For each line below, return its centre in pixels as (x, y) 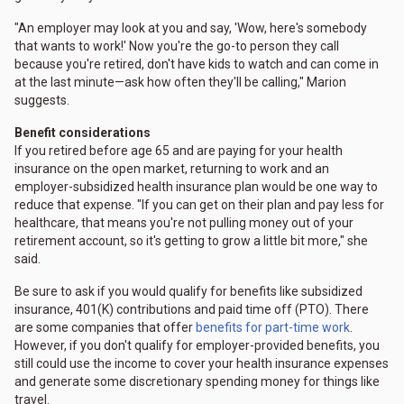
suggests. (42, 101)
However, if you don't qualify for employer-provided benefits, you (197, 346)
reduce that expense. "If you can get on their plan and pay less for (199, 205)
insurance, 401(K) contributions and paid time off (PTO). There (192, 310)
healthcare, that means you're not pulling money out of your (184, 223)
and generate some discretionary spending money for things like (197, 382)
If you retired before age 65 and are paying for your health (179, 151)
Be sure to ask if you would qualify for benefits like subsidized (188, 292)
